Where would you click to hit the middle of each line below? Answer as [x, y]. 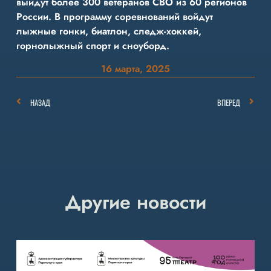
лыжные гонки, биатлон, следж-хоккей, [109, 31]
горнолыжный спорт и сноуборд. [93, 45]
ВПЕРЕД [229, 102]
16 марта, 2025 [135, 68]
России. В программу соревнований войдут [114, 16]
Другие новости [135, 202]
